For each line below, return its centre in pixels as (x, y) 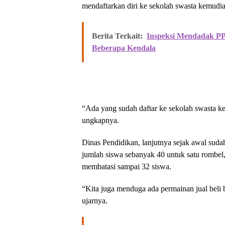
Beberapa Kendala (124, 48)
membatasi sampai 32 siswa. (127, 167)
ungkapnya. (100, 121)
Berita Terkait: (117, 36)
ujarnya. (95, 201)
